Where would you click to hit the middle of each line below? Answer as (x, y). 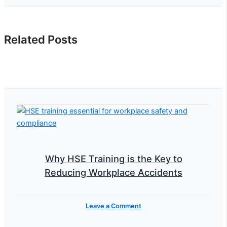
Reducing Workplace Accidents (113, 172)
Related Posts (41, 40)
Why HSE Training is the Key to (113, 158)
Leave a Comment (113, 206)
